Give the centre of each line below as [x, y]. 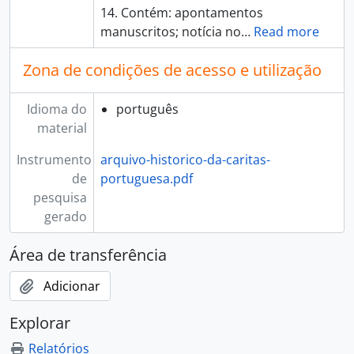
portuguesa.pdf [146, 179]
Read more [286, 32]
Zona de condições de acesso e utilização [172, 70]
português [147, 109]
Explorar [40, 323]
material [62, 128]
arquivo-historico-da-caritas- [185, 160]
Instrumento [54, 160]
